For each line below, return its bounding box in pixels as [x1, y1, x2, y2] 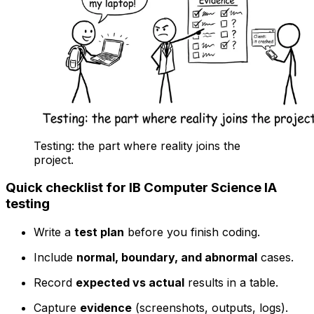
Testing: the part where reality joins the [34, 138, 240, 153]
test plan [74, 225, 124, 240]
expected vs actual [76, 275, 184, 290]
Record [34, 275, 76, 290]
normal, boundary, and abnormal [76, 250, 257, 265]
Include [34, 250, 76, 265]
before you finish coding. [124, 225, 260, 240]
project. [34, 152, 74, 167]
